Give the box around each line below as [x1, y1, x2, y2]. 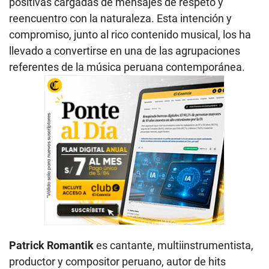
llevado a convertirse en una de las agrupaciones [9, 44, 240, 57]
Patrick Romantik [9, 238, 94, 252]
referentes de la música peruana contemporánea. [9, 60, 245, 73]
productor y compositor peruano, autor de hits [9, 255, 226, 268]
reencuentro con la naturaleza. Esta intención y [9, 11, 232, 25]
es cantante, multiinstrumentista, [94, 238, 253, 252]
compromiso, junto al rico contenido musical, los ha [9, 28, 251, 41]
